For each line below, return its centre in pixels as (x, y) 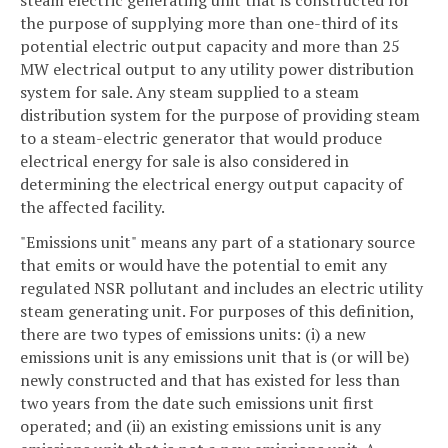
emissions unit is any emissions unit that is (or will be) (214, 357)
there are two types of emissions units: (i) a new (193, 334)
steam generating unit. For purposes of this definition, (217, 311)
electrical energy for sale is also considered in (184, 160)
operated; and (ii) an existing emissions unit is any (200, 426)
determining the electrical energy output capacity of (211, 183)
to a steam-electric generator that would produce (201, 137)
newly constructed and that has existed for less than (210, 380)
